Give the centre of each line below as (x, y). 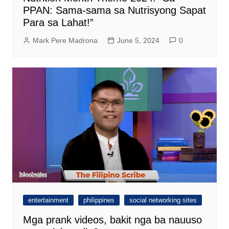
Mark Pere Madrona (65, 41)
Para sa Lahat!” (58, 23)
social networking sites (163, 200)
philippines (99, 200)
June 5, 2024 (138, 41)
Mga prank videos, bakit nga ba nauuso (112, 220)
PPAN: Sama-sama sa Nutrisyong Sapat (114, 10)
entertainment (48, 200)
